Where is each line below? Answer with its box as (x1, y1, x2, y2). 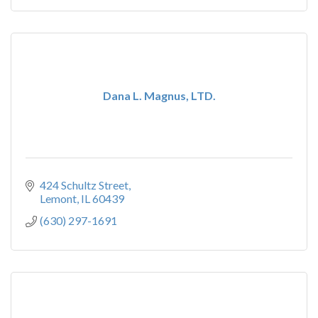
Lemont (40, 192, 77, 205)
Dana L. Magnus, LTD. (102, 89, 216, 102)
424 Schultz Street (40, 178, 128, 192)
